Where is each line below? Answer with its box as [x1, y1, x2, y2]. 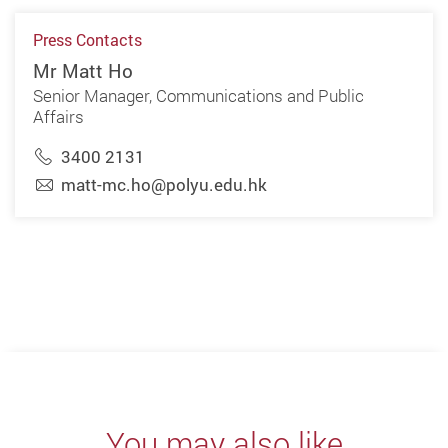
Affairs [32, 105, 84, 129]
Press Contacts [32, 29, 142, 51]
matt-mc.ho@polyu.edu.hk [60, 173, 267, 197]
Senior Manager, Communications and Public [32, 84, 364, 108]
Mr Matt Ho [32, 58, 133, 84]
